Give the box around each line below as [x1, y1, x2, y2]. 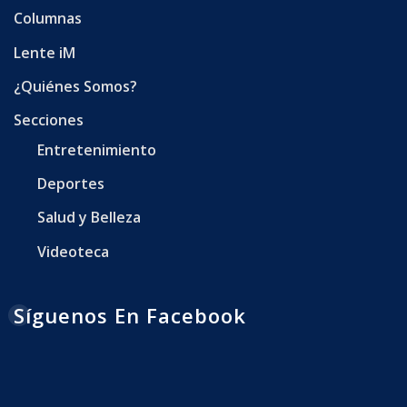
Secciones [14, 110, 84, 131]
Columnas [14, 8, 82, 29]
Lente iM [14, 42, 75, 63]
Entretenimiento [36, 139, 156, 160]
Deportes [36, 174, 104, 194]
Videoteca [36, 241, 109, 262]
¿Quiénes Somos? [14, 76, 137, 97]
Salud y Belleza [36, 207, 141, 228]
